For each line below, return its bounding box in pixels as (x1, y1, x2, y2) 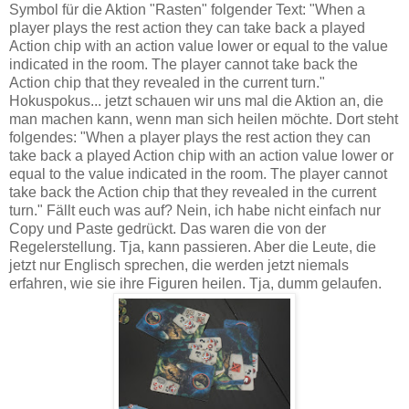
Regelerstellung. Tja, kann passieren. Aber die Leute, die (9, 238, 376, 255)
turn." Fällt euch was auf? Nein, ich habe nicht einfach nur (9, 202, 381, 218)
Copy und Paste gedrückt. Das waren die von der (9, 220, 326, 236)
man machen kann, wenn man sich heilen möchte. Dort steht (9, 110, 398, 127)
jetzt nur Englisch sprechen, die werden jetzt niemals (9, 257, 349, 273)
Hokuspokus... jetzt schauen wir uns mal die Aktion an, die (9, 92, 383, 109)
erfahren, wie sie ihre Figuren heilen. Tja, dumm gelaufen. (9, 275, 382, 291)
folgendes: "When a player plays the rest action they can (9, 129, 371, 145)
